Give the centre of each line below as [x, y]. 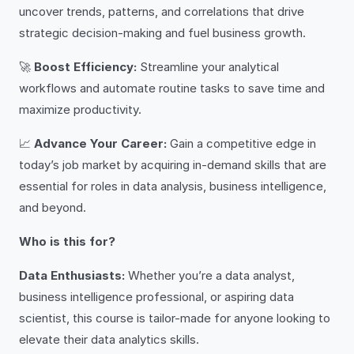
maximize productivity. [80, 109]
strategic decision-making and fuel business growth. [162, 33]
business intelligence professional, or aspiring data [156, 297]
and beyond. [53, 207]
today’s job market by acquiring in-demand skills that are [173, 165]
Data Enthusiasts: [72, 275]
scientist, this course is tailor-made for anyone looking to [175, 318]
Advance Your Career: [100, 143]
